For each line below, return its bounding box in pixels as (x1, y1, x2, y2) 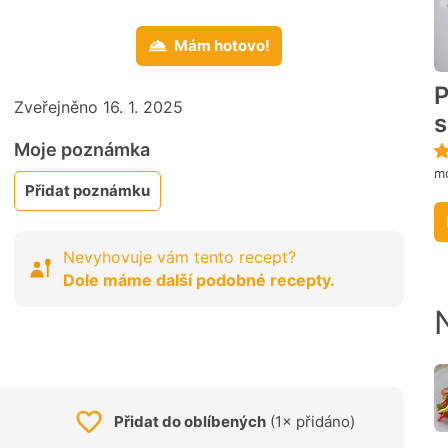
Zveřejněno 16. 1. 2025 (14, 96, 183, 117)
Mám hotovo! (174, 35, 270, 55)
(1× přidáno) (266, 411, 355, 431)
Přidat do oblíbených (114, 411, 266, 431)
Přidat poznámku (25, 180, 150, 200)
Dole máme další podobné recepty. (63, 269, 335, 290)
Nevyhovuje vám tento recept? (63, 246, 296, 267)
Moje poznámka (14, 138, 150, 160)
